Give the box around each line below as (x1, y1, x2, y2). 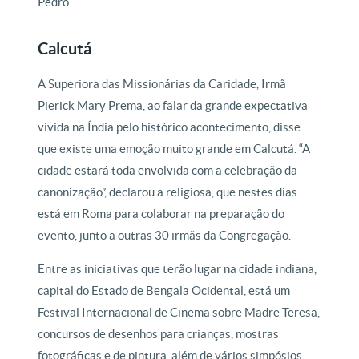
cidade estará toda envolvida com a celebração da (38, 163, 298, 177)
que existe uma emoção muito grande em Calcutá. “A (38, 141, 311, 155)
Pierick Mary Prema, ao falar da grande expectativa (38, 98, 309, 112)
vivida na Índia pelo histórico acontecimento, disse (38, 119, 301, 134)
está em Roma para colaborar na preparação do (38, 206, 285, 220)
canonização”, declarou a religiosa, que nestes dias (38, 184, 298, 199)
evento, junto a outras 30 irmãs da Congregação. (38, 228, 292, 242)
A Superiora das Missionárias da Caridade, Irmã (38, 76, 287, 91)
